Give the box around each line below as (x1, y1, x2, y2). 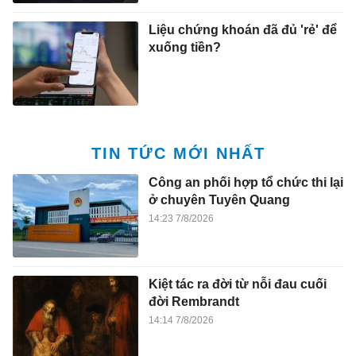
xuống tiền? (148, 41, 221, 55)
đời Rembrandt (148, 295, 239, 309)
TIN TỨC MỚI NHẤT (91, 144, 265, 162)
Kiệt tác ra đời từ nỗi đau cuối (148, 277, 327, 292)
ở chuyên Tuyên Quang (148, 192, 290, 207)
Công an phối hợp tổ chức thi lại (148, 175, 343, 189)
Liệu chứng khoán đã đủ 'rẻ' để (148, 23, 337, 37)
